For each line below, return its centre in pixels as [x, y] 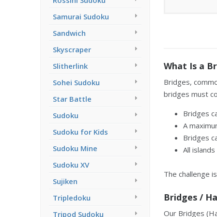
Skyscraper [72, 49]
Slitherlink [70, 66]
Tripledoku [72, 198]
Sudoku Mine [75, 148]
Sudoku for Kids [80, 132]
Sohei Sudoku [76, 82]
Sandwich [69, 33]
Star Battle [72, 99]
